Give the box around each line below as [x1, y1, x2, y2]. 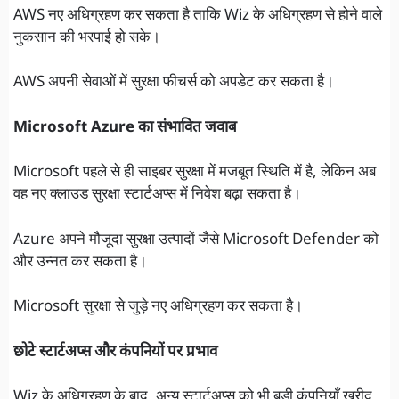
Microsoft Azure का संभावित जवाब [13, 118, 237, 138]
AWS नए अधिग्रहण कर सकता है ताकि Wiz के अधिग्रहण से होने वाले [13, 5, 382, 26]
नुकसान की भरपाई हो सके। [13, 28, 160, 48]
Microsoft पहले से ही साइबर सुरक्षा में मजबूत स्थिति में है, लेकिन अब [13, 163, 376, 183]
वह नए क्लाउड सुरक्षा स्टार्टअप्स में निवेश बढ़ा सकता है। [13, 185, 301, 206]
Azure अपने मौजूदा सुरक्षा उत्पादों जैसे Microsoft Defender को [13, 230, 379, 250]
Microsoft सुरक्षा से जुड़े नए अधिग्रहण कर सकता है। [13, 297, 303, 318]
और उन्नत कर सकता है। [13, 252, 147, 273]
